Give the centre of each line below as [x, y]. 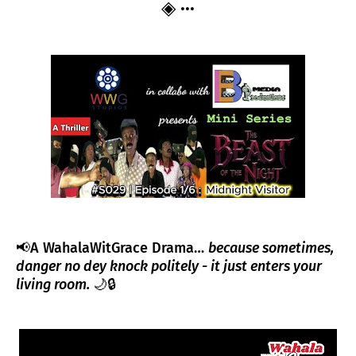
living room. [54, 284]
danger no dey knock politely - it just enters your [169, 266]
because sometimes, [271, 248]
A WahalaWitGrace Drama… [119, 248]
